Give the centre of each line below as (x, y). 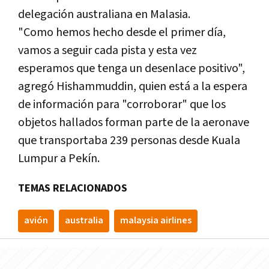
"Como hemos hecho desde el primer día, (122, 33)
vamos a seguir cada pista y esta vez (107, 51)
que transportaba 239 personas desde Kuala (129, 141)
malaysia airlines (156, 221)
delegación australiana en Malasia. (104, 15)
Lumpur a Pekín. (59, 159)
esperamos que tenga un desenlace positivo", (131, 69)
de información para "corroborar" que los (122, 105)
